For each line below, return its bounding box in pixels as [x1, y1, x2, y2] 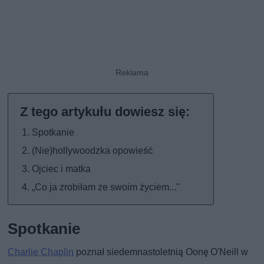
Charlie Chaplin [8, 246, 74, 258]
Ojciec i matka [32, 163, 91, 174]
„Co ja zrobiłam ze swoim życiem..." [32, 181, 180, 193]
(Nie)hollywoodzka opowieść [32, 144, 153, 156]
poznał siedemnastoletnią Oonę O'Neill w [74, 246, 249, 258]
